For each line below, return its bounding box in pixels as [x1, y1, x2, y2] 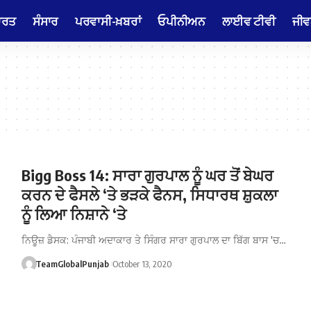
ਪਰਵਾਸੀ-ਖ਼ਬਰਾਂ [74, 12, 142, 28]
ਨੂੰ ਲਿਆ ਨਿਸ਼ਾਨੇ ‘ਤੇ [21, 204, 126, 224]
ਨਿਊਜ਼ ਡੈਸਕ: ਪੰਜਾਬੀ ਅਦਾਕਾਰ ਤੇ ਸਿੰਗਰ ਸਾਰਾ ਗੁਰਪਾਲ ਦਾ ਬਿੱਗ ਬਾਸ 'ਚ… [21, 234, 286, 246]
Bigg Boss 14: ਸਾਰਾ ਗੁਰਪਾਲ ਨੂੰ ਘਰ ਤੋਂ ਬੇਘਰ [21, 165, 274, 185]
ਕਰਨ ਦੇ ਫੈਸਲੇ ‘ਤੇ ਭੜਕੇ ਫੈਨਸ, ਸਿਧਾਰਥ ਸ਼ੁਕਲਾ [21, 185, 278, 204]
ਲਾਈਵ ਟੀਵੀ [221, 12, 276, 28]
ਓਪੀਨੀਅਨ [158, 12, 205, 28]
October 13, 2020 [112, 258, 172, 269]
